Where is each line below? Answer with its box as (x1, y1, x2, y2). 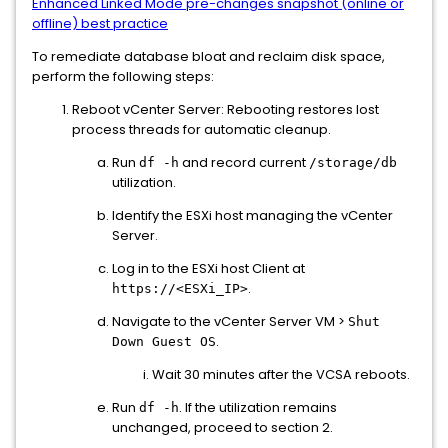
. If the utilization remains (179, 398, 337, 417)
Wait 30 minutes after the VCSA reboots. (152, 365, 410, 384)
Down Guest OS (112, 334, 216, 349)
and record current (179, 153, 309, 172)
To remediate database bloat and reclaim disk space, (32, 47, 385, 66)
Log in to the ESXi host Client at (112, 259, 305, 278)
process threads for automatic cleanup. (72, 120, 331, 139)
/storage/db (309, 155, 397, 170)
